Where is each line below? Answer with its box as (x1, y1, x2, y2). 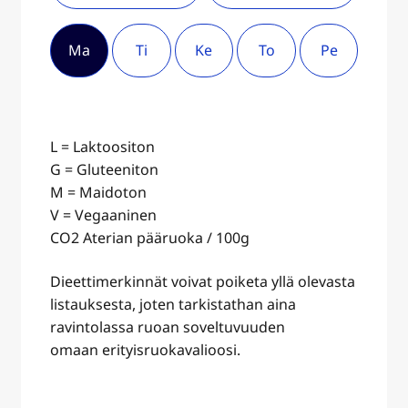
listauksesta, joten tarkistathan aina (49, 293, 296, 314)
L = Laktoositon (49, 137, 155, 158)
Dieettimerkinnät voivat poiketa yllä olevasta (49, 270, 355, 291)
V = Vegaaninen (49, 205, 157, 226)
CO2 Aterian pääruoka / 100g (49, 228, 250, 249)
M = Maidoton (49, 182, 147, 203)
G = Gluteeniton (49, 159, 158, 180)
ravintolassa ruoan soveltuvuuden (49, 316, 285, 337)
